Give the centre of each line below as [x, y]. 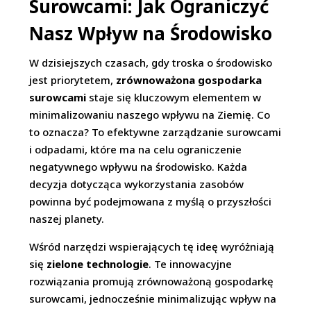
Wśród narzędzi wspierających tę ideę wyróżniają [152, 247]
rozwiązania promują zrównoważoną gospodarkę [152, 281]
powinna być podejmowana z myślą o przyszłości [151, 202]
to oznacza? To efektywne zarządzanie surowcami [155, 132]
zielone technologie [98, 264]
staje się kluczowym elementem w [174, 98]
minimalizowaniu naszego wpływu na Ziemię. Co [150, 115]
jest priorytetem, [73, 80]
